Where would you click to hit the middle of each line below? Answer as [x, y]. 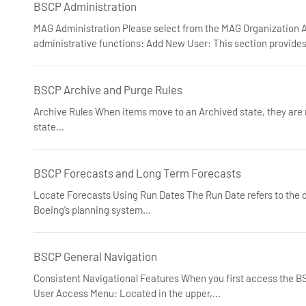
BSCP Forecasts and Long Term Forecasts [137, 173]
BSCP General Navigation [95, 256]
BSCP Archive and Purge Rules [108, 89]
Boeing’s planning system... [92, 210]
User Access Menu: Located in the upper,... [127, 293]
